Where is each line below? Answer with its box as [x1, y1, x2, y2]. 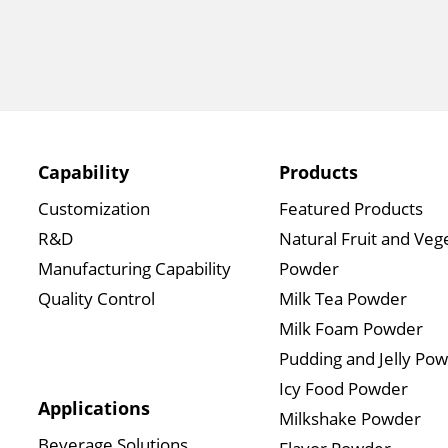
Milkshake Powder [278, 406, 421, 430]
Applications [38, 396, 150, 421]
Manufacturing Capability [38, 256, 231, 280]
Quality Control [38, 286, 155, 310]
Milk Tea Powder [278, 286, 407, 310]
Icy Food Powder [278, 376, 408, 400]
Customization [38, 196, 150, 220]
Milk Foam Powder [278, 316, 423, 340]
